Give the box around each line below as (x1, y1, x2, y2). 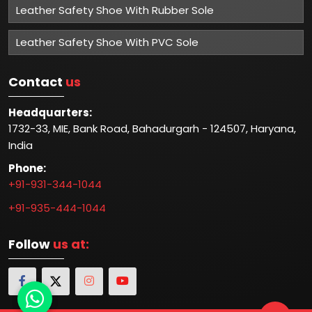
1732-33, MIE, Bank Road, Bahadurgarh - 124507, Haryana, (8, 120, 296, 136)
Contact (8, 72, 65, 91)
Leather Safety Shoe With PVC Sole (16, 34, 198, 49)
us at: (53, 235, 89, 253)
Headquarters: (8, 104, 92, 120)
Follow (8, 235, 53, 253)
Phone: (8, 160, 46, 175)
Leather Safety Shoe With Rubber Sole (16, 2, 214, 17)
